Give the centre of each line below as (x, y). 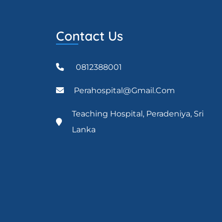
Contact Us (89, 36)
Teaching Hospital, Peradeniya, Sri (138, 114)
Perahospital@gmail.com (124, 90)
